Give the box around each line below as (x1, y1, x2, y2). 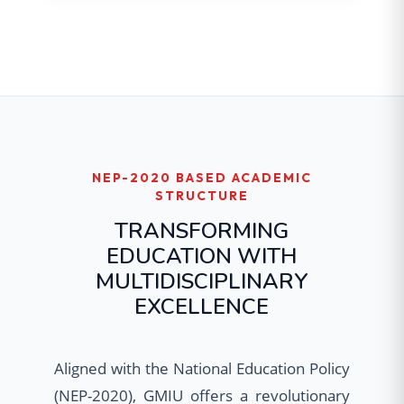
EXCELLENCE (134, 292, 270, 322)
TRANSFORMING (115, 216, 289, 246)
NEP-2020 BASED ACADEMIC (91, 170, 312, 187)
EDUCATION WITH (106, 242, 298, 271)
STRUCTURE (154, 188, 249, 205)
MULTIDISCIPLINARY (95, 267, 308, 297)
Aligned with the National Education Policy (53, 358, 351, 380)
